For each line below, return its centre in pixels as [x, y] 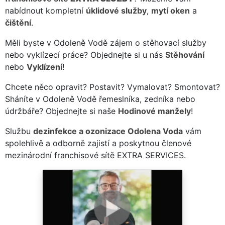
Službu [19, 131]
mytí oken [171, 10]
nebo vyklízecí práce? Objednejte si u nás [85, 54]
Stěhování [185, 54]
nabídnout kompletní [45, 10]
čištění [18, 22]
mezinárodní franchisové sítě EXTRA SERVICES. [95, 155]
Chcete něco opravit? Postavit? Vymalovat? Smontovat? [113, 87]
